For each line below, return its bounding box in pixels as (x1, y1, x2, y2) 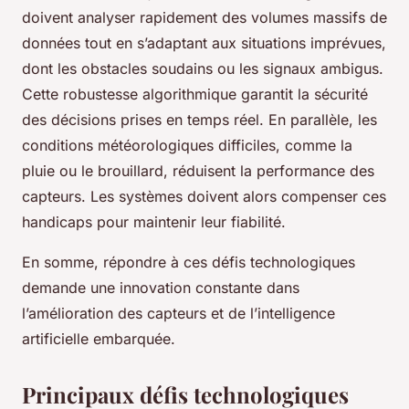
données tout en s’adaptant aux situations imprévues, (22, 34, 386, 53)
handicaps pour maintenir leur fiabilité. (22, 213, 286, 232)
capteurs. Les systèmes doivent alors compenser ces (22, 187, 386, 206)
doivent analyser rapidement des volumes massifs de (22, 8, 387, 27)
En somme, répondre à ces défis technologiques (22, 253, 355, 272)
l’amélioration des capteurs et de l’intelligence (22, 304, 335, 323)
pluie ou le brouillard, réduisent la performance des (22, 162, 374, 181)
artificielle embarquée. (22, 330, 175, 349)
